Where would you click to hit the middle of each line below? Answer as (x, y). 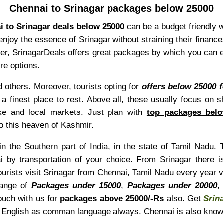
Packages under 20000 (172, 185)
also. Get (185, 198)
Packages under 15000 (76, 185)
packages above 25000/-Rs (113, 198)
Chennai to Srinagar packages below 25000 (111, 8)
